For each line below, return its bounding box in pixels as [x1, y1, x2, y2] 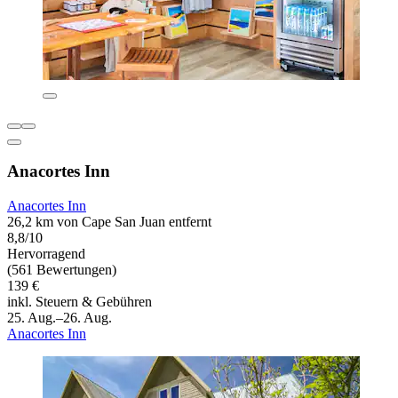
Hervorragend [7, 245, 85, 261]
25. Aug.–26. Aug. [7, 309, 112, 325]
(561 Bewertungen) [7, 261, 116, 277]
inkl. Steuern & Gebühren [7, 293, 152, 309]
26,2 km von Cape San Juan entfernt [7, 213, 211, 229]
